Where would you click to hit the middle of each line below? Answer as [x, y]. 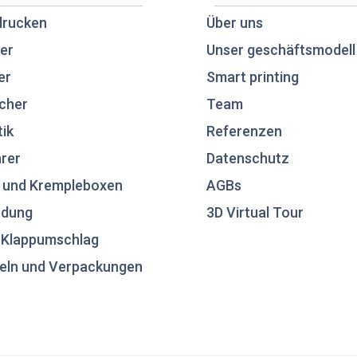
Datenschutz [248, 159]
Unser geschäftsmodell [281, 50]
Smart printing [253, 77]
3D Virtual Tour [255, 213]
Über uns [235, 23]
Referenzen [244, 131]
